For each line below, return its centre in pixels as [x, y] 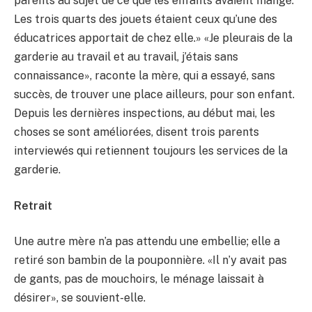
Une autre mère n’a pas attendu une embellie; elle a [147, 242]
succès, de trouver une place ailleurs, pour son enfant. [154, 95]
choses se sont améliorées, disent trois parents [136, 132]
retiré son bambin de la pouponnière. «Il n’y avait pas [150, 260]
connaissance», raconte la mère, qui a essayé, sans [145, 76]
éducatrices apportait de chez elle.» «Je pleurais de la [153, 38]
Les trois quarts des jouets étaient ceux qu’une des [146, 19]
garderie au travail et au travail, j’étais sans [126, 57]
